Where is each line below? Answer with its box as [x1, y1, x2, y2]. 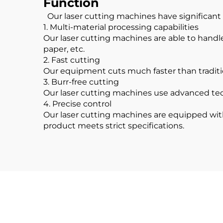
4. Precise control [43, 99, 111, 109]
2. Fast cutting [43, 55, 100, 65]
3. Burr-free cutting [43, 77, 119, 87]
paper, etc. [43, 44, 85, 54]
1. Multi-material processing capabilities [43, 22, 199, 32]
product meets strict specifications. [43, 121, 184, 130]
